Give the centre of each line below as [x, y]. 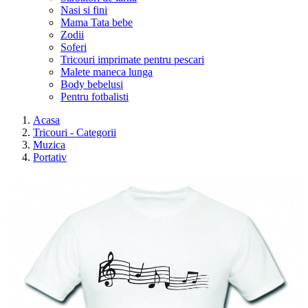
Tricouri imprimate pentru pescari [132, 59]
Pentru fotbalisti [95, 97]
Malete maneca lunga [107, 72]
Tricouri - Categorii [75, 132]
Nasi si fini [84, 10]
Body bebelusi [92, 84]
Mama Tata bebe [97, 22]
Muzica [49, 145]
